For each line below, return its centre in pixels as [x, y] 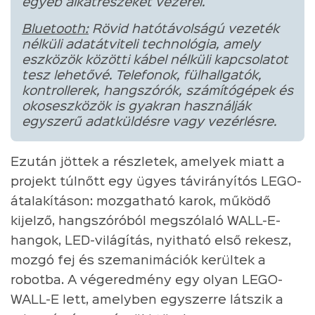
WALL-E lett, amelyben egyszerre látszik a [147, 300]
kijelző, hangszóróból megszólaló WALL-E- [146, 221]
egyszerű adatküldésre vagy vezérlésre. [149, 122]
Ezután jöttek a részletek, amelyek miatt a [148, 162]
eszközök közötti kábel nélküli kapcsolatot [155, 60]
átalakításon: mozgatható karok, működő [141, 201]
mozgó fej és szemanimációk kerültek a [138, 261]
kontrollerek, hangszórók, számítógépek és [157, 91]
